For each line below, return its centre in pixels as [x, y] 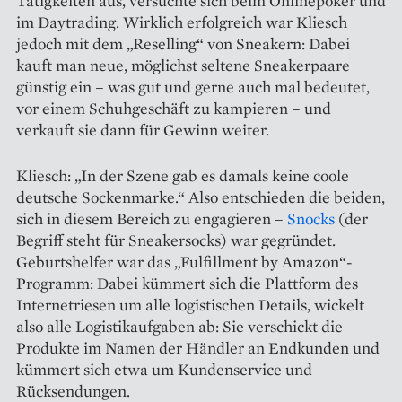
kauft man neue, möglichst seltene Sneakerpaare [183, 65]
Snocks [311, 218]
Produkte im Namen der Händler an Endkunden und [198, 347]
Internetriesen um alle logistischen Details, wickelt [190, 304]
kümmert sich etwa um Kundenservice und [164, 369]
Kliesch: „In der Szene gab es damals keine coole [183, 175]
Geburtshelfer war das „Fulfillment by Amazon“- [184, 261]
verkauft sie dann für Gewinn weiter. [143, 129]
